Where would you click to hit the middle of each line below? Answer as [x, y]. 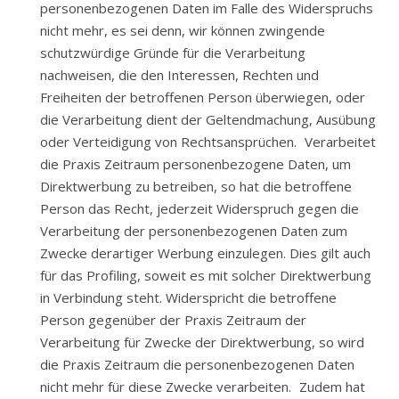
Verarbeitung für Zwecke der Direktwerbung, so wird [202, 342]
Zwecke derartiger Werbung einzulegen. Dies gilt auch [205, 253]
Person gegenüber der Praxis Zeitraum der [173, 320]
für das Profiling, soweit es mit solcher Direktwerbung [206, 275]
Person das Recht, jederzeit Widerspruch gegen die [199, 208]
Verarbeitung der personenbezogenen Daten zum [194, 231]
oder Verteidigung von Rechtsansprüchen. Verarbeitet [208, 142]
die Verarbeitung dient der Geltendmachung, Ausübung [208, 119]
